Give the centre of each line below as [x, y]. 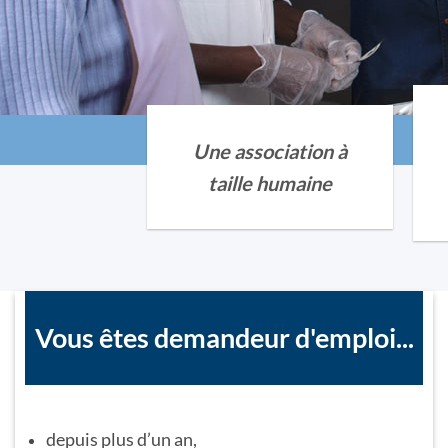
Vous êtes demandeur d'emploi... [224, 338]
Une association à [270, 151]
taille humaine [270, 183]
